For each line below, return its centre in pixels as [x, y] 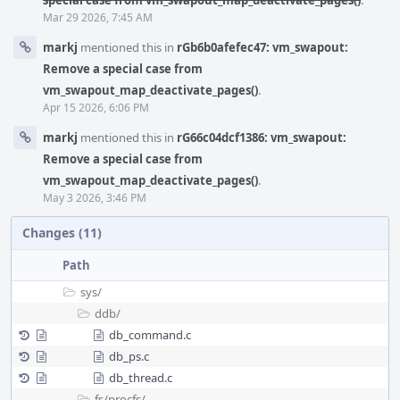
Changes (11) [62, 233]
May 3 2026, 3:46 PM [95, 198]
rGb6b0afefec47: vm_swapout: [262, 47]
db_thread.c [141, 378]
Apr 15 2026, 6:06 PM [96, 108]
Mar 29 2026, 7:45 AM [98, 17]
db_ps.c [129, 356]
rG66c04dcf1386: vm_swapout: [262, 137]
